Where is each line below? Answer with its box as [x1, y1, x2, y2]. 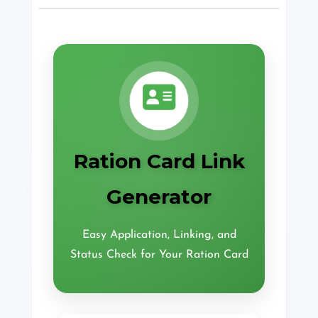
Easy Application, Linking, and [82, 229, 236, 241]
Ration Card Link [73, 149, 245, 173]
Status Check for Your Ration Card [70, 249, 248, 261]
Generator [106, 185, 212, 209]
